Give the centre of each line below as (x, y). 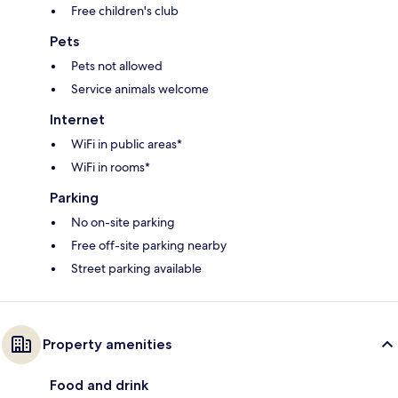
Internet (77, 120)
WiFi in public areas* (127, 144)
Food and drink (99, 386)
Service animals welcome (140, 89)
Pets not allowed (117, 66)
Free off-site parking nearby (149, 246)
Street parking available (136, 269)
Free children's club (125, 11)
